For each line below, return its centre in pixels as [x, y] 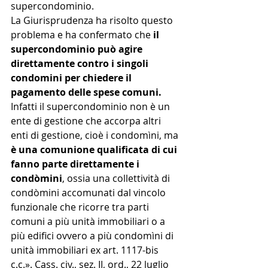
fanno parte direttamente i [76, 164]
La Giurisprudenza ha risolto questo [93, 21]
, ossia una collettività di [117, 179]
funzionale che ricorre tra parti [81, 207]
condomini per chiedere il [72, 78]
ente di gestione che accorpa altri [87, 121]
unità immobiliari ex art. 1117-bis [86, 250]
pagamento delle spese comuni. [87, 92]
